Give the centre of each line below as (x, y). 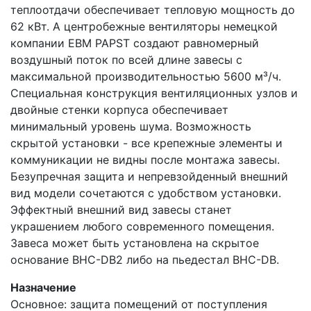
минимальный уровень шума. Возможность (131, 126)
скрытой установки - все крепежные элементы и (146, 143)
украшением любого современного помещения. (142, 226)
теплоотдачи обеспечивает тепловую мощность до (153, 10)
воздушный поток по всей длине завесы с (126, 60)
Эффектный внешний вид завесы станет (121, 210)
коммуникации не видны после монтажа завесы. (145, 160)
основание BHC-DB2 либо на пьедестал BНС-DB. (145, 260)
